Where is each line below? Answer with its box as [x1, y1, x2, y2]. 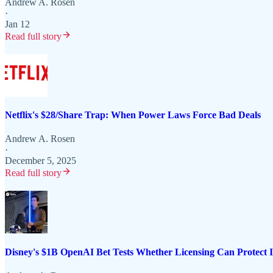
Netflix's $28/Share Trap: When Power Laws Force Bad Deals [5, 110, 261, 121]
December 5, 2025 [5, 155, 76, 166]
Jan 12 [5, 18, 30, 29]
